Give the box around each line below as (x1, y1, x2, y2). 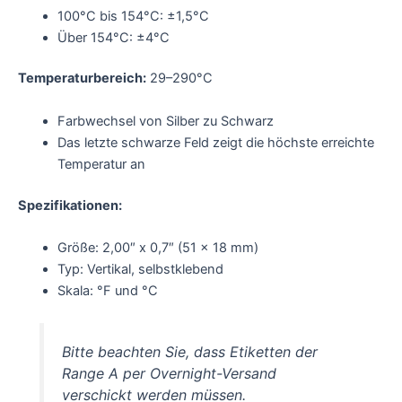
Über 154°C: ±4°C (57, 29, 170, 46)
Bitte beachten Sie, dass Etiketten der (62, 343, 319, 361)
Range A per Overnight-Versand (62, 364, 277, 382)
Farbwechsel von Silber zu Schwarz (57, 112, 274, 129)
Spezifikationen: (18, 197, 122, 214)
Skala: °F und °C (57, 282, 158, 299)
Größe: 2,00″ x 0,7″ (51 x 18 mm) (57, 239, 258, 256)
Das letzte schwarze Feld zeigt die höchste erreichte (57, 134, 374, 151)
